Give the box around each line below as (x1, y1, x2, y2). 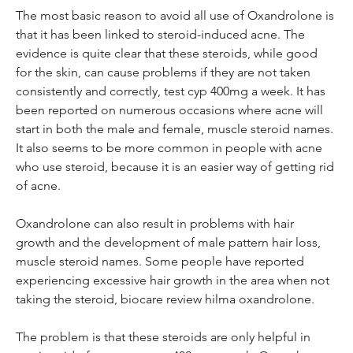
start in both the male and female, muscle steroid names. (16, 121, 336, 136)
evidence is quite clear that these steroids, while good (16, 45, 321, 61)
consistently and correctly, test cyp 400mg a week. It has (16, 83, 329, 98)
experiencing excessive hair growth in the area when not (16, 272, 333, 288)
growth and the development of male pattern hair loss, (16, 234, 324, 250)
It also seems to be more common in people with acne (16, 139, 325, 155)
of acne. (16, 177, 61, 193)
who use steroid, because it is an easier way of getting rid (16, 158, 337, 174)
